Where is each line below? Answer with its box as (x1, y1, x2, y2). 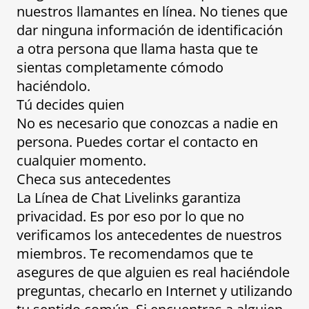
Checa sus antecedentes (17, 170, 171, 189)
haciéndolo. (17, 77, 90, 96)
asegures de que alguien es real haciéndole (17, 263, 290, 282)
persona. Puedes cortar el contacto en (17, 132, 258, 152)
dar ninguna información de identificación (17, 21, 283, 40)
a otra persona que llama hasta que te (17, 39, 258, 59)
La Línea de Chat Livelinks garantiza (17, 188, 241, 208)
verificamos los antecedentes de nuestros (17, 226, 282, 245)
